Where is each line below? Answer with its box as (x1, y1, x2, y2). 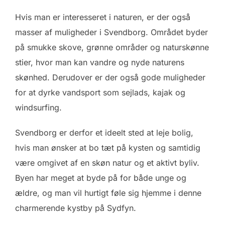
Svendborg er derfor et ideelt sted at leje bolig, (15, 127, 193, 138)
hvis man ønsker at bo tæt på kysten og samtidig (15, 142, 200, 153)
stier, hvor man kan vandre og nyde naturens (15, 57, 184, 67)
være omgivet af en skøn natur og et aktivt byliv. (15, 157, 199, 168)
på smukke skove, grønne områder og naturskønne (15, 42, 209, 52)
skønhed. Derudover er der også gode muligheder (15, 72, 205, 82)
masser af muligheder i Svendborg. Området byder (15, 27, 208, 37)
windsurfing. (15, 102, 62, 113)
